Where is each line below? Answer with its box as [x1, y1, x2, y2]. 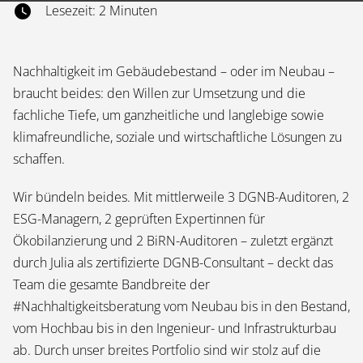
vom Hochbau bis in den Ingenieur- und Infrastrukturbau [13, 319, 336, 337]
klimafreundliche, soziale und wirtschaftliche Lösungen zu [13, 128, 342, 146]
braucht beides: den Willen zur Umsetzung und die [13, 84, 305, 102]
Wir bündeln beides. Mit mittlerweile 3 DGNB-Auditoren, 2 [13, 188, 349, 206]
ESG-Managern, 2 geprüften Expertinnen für [13, 210, 265, 228]
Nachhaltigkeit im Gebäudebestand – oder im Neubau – [13, 62, 335, 80]
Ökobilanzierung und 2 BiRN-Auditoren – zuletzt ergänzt [13, 232, 333, 250]
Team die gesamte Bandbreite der [13, 275, 210, 293]
